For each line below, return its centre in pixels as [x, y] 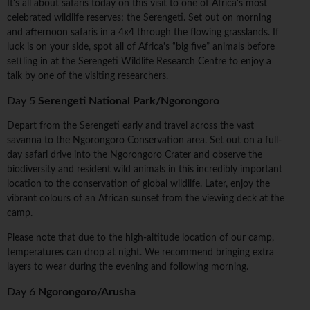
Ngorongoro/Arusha [87, 292]
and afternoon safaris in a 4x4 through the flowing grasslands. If [143, 33]
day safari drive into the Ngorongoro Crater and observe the [135, 155]
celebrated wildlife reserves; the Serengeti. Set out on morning [139, 18]
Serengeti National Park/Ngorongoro [129, 101]
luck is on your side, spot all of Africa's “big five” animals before [141, 47]
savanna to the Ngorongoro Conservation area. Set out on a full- [144, 141]
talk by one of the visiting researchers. [88, 76]
